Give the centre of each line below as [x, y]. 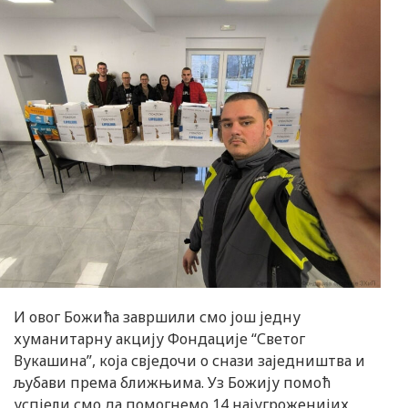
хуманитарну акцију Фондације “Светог [159, 338]
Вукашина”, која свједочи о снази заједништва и [189, 360]
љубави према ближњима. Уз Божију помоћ [172, 382]
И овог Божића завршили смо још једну [157, 316]
